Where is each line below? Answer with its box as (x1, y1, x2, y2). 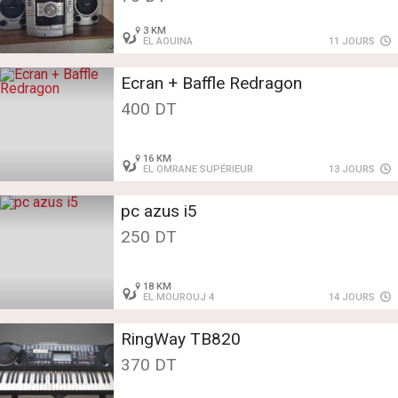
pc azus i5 (121, 201, 197, 222)
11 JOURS (329, 36, 378, 48)
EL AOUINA (143, 36, 194, 48)
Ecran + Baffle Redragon (121, 73, 302, 94)
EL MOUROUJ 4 (143, 291, 215, 304)
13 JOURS (329, 163, 378, 176)
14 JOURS (329, 291, 378, 304)
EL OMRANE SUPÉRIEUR (143, 163, 254, 176)
